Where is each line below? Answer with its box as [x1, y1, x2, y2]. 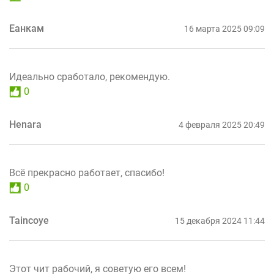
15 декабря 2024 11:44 [175, 216, 265, 226]
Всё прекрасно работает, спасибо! [9, 167, 165, 179]
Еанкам [9, 23, 44, 35]
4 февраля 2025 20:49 [179, 120, 265, 130]
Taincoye [9, 215, 49, 227]
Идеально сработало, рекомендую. [9, 71, 170, 83]
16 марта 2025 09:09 [184, 24, 265, 34]
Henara [9, 119, 42, 131]
